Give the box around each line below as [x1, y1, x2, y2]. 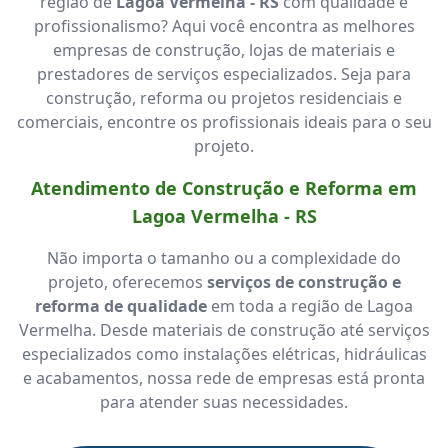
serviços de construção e [206, 270, 401, 293]
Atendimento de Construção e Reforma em [31, 175, 417, 200]
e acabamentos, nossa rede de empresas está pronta [23, 366, 425, 389]
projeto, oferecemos [47, 270, 207, 293]
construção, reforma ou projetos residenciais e [46, 86, 402, 109]
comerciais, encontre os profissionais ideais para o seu [16, 110, 432, 133]
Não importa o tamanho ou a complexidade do [47, 246, 401, 269]
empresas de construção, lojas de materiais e [53, 38, 395, 61]
